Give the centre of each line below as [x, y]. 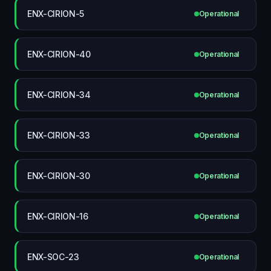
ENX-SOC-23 [53, 256]
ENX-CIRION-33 [59, 135]
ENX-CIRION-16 [58, 216]
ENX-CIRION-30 [59, 175]
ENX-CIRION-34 [59, 94]
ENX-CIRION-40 [59, 54]
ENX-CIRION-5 [56, 13]
